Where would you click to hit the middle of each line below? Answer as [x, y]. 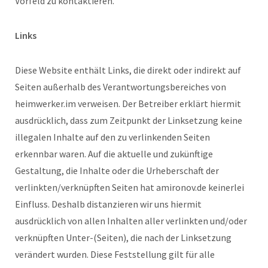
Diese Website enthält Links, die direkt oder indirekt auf [128, 70]
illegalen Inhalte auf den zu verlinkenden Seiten [112, 137]
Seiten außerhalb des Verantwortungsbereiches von [121, 86]
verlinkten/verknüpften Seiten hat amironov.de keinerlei [130, 187]
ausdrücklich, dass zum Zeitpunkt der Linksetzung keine [129, 120]
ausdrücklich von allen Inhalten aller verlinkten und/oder [131, 220]
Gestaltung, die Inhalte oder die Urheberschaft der [117, 170]
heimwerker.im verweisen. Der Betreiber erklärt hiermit [128, 103]
